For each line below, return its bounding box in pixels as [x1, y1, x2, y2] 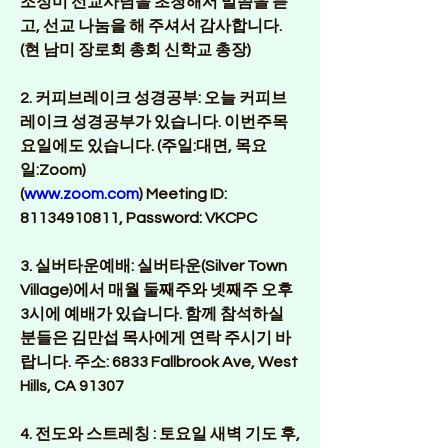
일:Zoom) [20, 162, 89, 178]
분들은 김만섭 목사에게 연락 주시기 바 [20, 330, 291, 346]
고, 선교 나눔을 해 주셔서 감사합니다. [20, 18, 282, 34]
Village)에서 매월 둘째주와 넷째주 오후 [20, 282, 293, 298]
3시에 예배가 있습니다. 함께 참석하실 [20, 306, 284, 322]
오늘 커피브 [204, 90, 287, 106]
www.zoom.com [24, 186, 139, 202]
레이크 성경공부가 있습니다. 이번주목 [20, 114, 288, 130]
